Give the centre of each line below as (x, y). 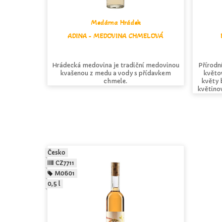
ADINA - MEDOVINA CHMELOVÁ (116, 36)
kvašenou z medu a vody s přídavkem (115, 73)
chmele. (116, 81)
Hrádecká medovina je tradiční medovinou (115, 65)
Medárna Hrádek (115, 23)
